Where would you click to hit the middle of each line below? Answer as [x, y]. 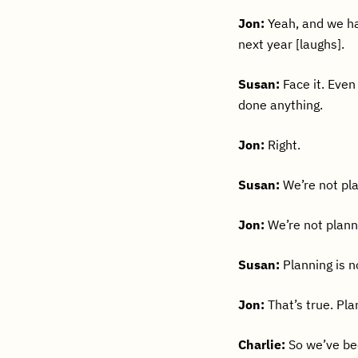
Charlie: [262, 344]
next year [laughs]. [292, 44]
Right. [283, 145]
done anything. [281, 105]
